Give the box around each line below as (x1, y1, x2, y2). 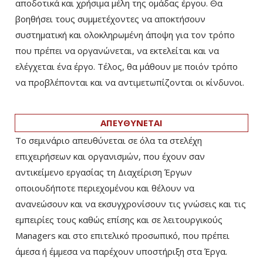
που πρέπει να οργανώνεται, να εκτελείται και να (15, 45, 219, 57)
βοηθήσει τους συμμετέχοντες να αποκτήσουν (15, 13, 205, 25)
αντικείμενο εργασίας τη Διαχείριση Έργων (15, 166, 192, 178)
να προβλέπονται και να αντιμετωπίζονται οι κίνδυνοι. (15, 76, 244, 89)
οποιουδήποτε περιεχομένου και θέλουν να (15, 182, 194, 194)
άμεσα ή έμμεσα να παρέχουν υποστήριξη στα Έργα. (15, 245, 227, 258)
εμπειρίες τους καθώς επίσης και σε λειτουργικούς (15, 214, 222, 226)
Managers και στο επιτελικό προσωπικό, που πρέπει (15, 230, 230, 242)
